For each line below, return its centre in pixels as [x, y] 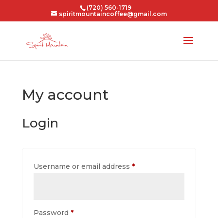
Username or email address [82, 166]
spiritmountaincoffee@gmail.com [113, 14]
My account [65, 95]
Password [52, 213]
